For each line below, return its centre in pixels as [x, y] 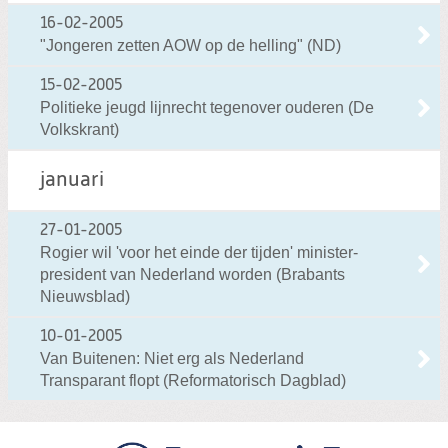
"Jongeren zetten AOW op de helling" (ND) [190, 46]
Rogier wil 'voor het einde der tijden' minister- [199, 253]
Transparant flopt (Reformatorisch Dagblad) [193, 381]
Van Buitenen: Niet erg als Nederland [172, 359]
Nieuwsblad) [85, 297]
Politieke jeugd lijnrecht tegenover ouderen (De [207, 108]
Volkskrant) [79, 130]
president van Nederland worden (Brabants [192, 275]
